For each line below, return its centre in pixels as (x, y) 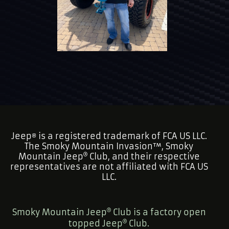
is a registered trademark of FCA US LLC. (121, 136)
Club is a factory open (158, 212)
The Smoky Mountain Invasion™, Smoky (109, 146)
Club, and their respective (143, 156)
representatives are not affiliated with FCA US (109, 166)
